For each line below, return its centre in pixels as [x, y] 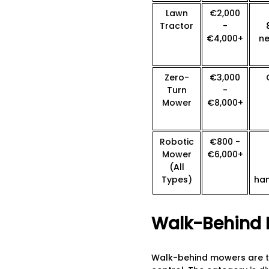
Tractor [177, 26]
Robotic [177, 142]
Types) [177, 180]
